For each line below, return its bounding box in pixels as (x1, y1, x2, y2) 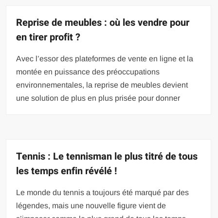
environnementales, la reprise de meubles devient (16, 81, 188, 89)
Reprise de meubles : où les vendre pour (16, 16, 190, 30)
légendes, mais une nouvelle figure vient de (16, 201, 166, 210)
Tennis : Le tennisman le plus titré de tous (16, 149, 198, 163)
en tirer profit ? (16, 30, 81, 44)
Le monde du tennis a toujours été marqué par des (16, 188, 189, 197)
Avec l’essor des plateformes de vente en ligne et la (16, 54, 194, 63)
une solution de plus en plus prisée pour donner (16, 94, 181, 102)
